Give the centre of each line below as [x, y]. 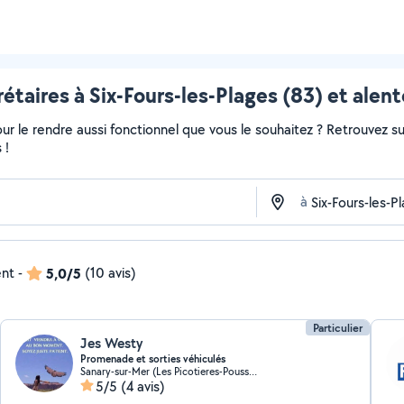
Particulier [337, 328]
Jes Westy [112, 343]
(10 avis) [110, 273]
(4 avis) [143, 386]
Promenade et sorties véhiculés [153, 359]
